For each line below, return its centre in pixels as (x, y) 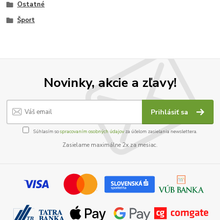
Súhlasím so (46, 131)
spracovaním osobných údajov (92, 131)
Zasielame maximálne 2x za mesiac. (110, 145)
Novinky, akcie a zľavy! (110, 82)
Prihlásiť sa (171, 112)
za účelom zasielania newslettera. (161, 131)
